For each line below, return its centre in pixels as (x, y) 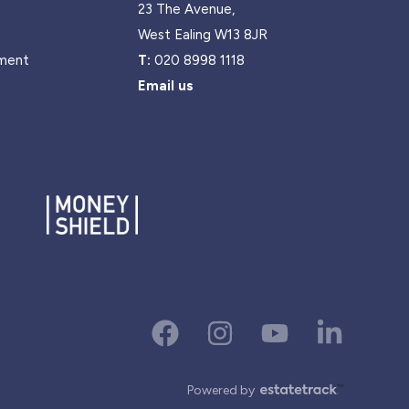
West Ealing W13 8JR (202, 35)
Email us (165, 86)
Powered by (221, 391)
